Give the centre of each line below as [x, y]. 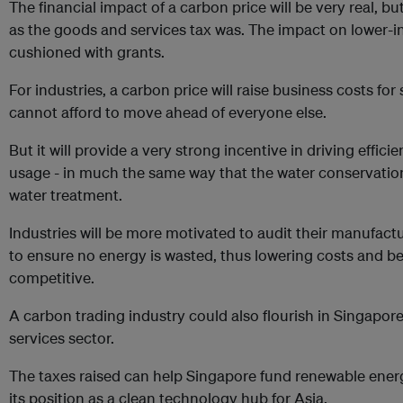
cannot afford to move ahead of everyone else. [168, 112]
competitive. [52, 278]
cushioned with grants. [87, 52]
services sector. [62, 338]
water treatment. [66, 195]
